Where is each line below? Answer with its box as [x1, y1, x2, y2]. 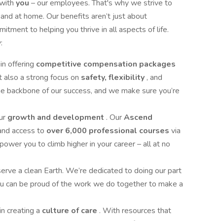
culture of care [42, 205, 99, 216]
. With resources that [99, 205, 171, 216]
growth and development [7, 112, 106, 123]
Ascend [124, 112, 152, 123]
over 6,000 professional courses [46, 125, 171, 136]
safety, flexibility [81, 72, 147, 83]
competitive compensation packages [36, 59, 176, 70]
